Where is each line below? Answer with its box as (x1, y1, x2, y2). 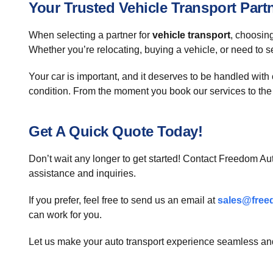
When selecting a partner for (29, 30, 152, 40)
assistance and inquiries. (29, 168, 136, 179)
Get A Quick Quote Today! (29, 123, 203, 140)
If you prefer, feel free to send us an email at (29, 195, 218, 205)
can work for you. (29, 210, 102, 220)
